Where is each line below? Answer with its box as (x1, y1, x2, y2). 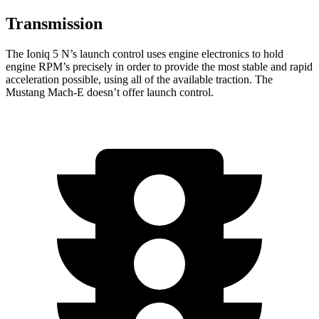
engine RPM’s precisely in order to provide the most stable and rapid (6, 60, 313, 73)
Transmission (6, 14, 103, 33)
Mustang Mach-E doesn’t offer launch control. (6, 85, 214, 98)
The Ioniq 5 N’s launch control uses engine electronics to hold (6, 47, 283, 60)
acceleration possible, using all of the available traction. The (6, 73, 273, 85)
